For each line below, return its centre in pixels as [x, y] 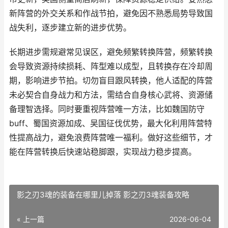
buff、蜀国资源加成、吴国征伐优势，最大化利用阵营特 [111, 123]
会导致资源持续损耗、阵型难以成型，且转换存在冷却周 [111, 66]
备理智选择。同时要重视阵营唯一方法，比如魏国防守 [107, 109]
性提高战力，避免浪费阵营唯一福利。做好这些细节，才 [111, 138]
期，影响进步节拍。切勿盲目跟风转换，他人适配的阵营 [111, 81]
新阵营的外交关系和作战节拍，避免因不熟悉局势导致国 [111, 13]
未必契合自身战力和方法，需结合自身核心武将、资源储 [111, 95]
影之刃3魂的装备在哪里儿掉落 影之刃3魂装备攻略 [103, 195]
